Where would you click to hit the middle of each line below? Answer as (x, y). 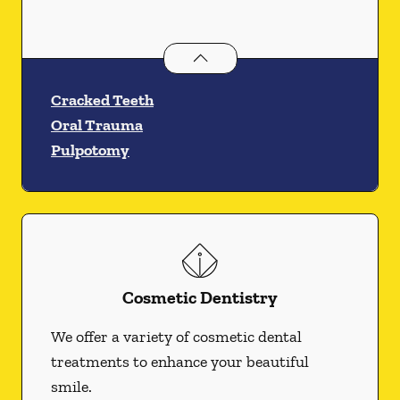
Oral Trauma (97, 125)
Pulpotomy (90, 150)
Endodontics (206, 55)
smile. (71, 387)
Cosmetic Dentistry (200, 297)
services (279, 55)
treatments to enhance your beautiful (180, 362)
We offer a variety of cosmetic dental (176, 337)
